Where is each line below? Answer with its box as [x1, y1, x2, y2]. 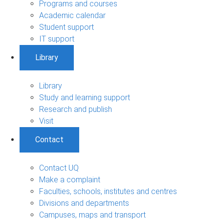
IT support [39, 34, 74, 44]
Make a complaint [39, 175, 100, 184]
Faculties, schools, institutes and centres [39, 186, 177, 196]
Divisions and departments [39, 198, 129, 208]
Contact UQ [39, 163, 79, 173]
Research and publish [39, 104, 112, 114]
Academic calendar [39, 10, 106, 20]
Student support [39, 22, 94, 32]
